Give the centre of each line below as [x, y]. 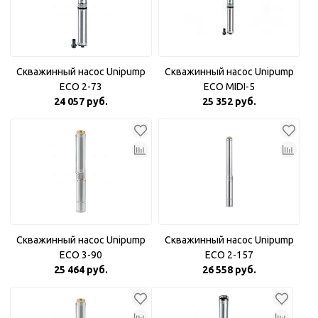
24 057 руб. [81, 102]
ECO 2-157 [229, 255]
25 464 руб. [81, 270]
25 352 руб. [229, 102]
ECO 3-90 [81, 255]
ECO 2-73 [81, 87]
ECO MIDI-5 [229, 87]
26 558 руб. [229, 270]
